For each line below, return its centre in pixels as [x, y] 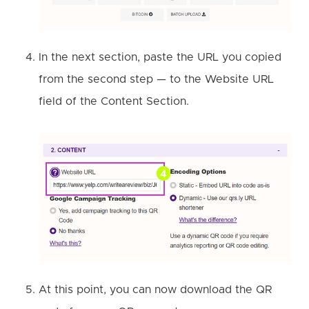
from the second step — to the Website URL [156, 79]
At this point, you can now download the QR [155, 289]
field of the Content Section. [164, 101]
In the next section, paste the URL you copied [160, 57]
